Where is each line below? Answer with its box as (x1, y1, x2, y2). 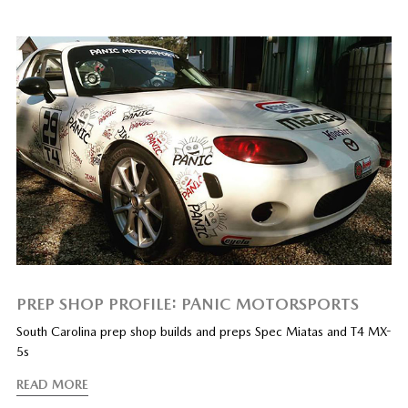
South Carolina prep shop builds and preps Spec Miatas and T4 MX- (15, 324, 392, 340)
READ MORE (15, 377, 88, 393)
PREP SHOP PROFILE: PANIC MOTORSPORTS (15, 294, 359, 314)
